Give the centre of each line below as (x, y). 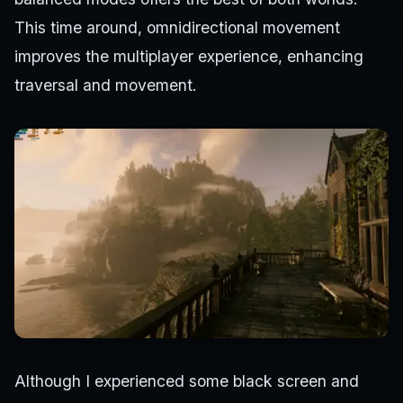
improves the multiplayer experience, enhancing (189, 56)
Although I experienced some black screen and (187, 381)
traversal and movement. (106, 85)
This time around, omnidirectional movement (177, 27)
